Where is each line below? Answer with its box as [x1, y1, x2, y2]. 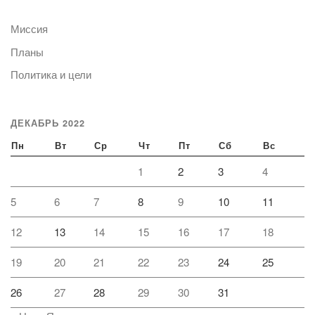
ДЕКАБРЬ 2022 [11, 117, 85, 130]
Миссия [11, 21, 48, 37]
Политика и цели [11, 67, 91, 82]
